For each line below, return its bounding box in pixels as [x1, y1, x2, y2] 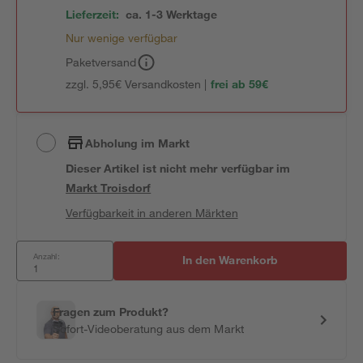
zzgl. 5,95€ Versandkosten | [66, 77, 207, 91]
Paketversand [66, 55, 137, 69]
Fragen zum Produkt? [53, 305, 169, 318]
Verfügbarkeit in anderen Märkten [66, 206, 238, 220]
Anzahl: [33, 250, 60, 262]
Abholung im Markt [85, 135, 190, 150]
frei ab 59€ [210, 77, 268, 91]
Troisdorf [100, 181, 152, 194]
